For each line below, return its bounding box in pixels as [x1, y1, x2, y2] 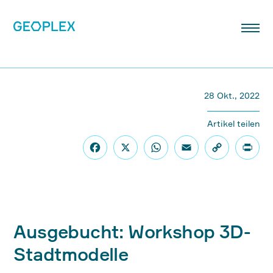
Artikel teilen [207, 118, 260, 129]
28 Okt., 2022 [204, 90, 260, 101]
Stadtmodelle [13, 243, 129, 265]
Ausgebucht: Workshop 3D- [13, 221, 251, 243]
